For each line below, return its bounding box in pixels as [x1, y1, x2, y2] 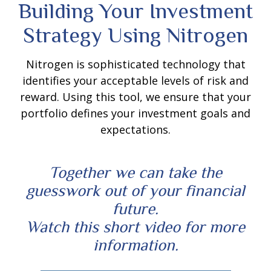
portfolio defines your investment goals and [21, 106, 250, 120]
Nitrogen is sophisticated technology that [25, 57, 246, 71]
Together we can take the [49, 163, 222, 181]
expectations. [100, 122, 171, 137]
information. [93, 236, 178, 254]
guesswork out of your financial [26, 181, 245, 200]
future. [113, 200, 158, 218]
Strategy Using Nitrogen [23, 23, 248, 47]
